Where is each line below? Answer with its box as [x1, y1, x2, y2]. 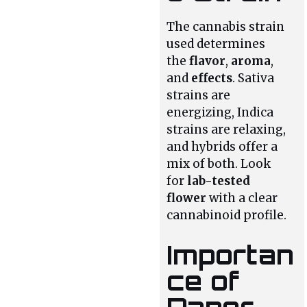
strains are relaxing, [167, 122, 286, 138]
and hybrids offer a [167, 139, 278, 155]
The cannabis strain [167, 19, 285, 35]
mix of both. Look [167, 156, 271, 172]
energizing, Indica [167, 105, 274, 121]
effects [191, 71, 233, 86]
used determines [167, 36, 266, 52]
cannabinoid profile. [167, 208, 287, 223]
